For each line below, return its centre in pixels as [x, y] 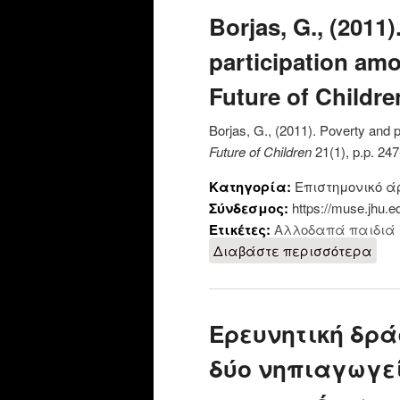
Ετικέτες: [242, 230]
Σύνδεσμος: [250, 208]
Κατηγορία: [252, 187]
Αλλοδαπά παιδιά [335, 229]
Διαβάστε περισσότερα [293, 251]
